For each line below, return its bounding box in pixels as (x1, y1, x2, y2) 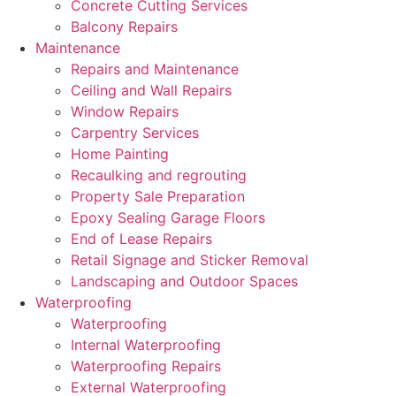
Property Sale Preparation (71, 187, 245, 205)
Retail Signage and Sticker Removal (71, 251, 308, 269)
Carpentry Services (71, 124, 199, 141)
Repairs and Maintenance (71, 60, 239, 78)
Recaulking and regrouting (71, 166, 247, 184)
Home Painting (71, 145, 169, 163)
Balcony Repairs (71, 18, 178, 35)
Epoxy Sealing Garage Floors (71, 209, 265, 226)
